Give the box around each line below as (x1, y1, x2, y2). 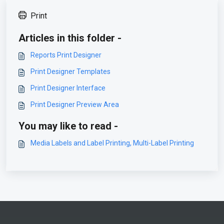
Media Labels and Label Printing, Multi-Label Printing (30, 139, 194, 147)
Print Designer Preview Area (30, 100, 119, 109)
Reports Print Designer (30, 51, 101, 59)
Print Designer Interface (30, 84, 105, 92)
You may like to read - (18, 120, 118, 132)
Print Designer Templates (30, 67, 110, 76)
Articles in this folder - (18, 32, 121, 44)
